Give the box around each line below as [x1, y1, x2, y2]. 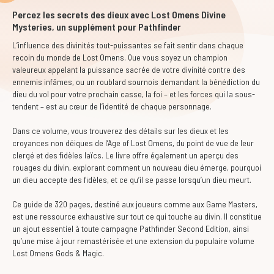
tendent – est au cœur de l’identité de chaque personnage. [12, 101, 212, 111]
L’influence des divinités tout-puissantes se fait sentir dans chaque [12, 40, 243, 50]
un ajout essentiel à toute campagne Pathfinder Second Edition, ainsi [12, 223, 249, 234]
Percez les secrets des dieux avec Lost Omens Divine [12, 9, 226, 20]
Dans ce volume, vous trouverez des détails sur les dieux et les [12, 125, 229, 136]
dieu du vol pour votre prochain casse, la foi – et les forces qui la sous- [12, 89, 255, 99]
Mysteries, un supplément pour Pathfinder [12, 21, 181, 32]
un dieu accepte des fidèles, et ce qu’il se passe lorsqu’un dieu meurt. [12, 174, 251, 185]
